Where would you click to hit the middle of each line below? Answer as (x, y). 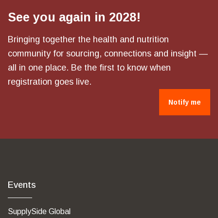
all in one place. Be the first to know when (89, 68)
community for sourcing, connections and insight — (108, 54)
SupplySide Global (39, 211)
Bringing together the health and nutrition (88, 39)
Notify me (185, 102)
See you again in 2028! (74, 17)
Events (22, 185)
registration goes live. (50, 82)
